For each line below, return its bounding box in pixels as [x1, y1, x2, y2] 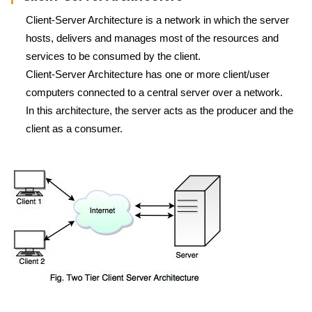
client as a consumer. [26, 123, 123, 134]
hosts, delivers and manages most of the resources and [26, 32, 279, 44]
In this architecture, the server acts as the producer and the [26, 104, 293, 116]
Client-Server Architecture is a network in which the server [26, 14, 289, 26]
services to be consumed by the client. [26, 50, 201, 62]
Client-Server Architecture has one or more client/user [26, 68, 270, 80]
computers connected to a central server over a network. [26, 86, 283, 98]
